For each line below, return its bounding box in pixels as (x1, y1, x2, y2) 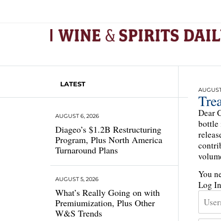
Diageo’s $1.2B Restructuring (55, 123, 161, 135)
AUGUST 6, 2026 (55, 112, 99, 119)
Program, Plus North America (55, 134, 162, 146)
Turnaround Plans (55, 144, 121, 156)
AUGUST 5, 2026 (55, 176, 99, 183)
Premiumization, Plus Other (55, 197, 155, 209)
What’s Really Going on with (55, 186, 160, 198)
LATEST (60, 80, 85, 88)
